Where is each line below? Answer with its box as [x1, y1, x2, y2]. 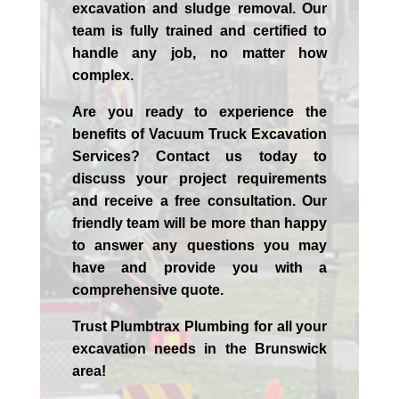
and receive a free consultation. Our [71, 193, 328, 209]
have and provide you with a [71, 260, 328, 276]
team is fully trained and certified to [71, 23, 328, 39]
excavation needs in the [71, 341, 256, 357]
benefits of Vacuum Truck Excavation [71, 126, 328, 142]
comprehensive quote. [71, 282, 224, 298]
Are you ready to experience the [71, 104, 328, 120]
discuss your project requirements [71, 171, 328, 187]
